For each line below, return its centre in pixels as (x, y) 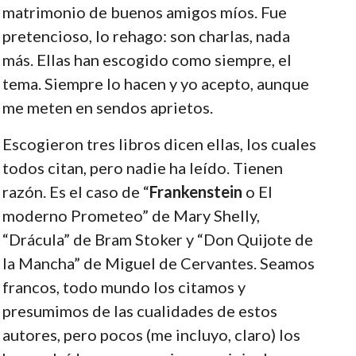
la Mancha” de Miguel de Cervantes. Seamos (158, 263)
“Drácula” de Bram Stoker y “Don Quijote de (157, 239)
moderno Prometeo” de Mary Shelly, (131, 215)
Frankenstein (195, 191)
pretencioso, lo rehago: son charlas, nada (146, 35)
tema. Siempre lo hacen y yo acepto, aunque (155, 83)
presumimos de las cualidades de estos (139, 310)
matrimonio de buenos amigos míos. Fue (144, 12)
